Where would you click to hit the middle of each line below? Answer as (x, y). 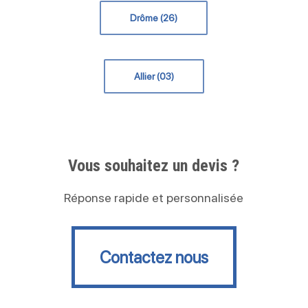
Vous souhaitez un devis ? (154, 166)
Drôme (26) (154, 18)
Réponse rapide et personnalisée (154, 198)
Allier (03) (154, 77)
